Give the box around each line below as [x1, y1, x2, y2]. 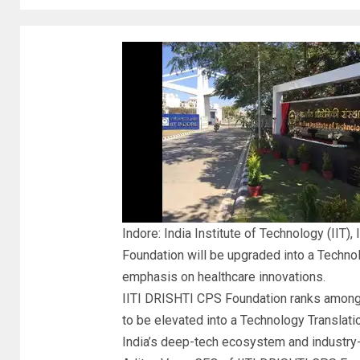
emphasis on [121, 269, 198, 284]
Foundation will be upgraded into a [121, 247, 317, 263]
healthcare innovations [197, 269, 323, 284]
